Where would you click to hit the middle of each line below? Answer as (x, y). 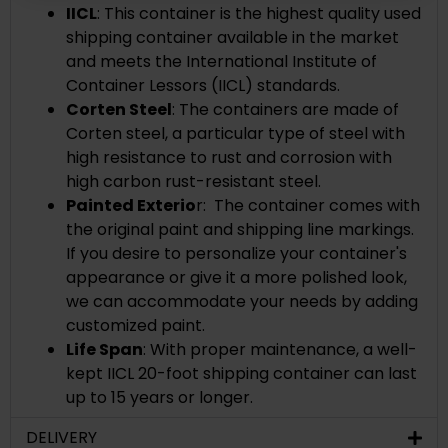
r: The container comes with (308, 205)
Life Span (104, 349)
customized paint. (135, 325)
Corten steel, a (126, 133)
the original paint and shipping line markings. (240, 229)
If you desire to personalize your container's (236, 253)
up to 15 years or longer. (159, 397)
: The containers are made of (285, 109)
